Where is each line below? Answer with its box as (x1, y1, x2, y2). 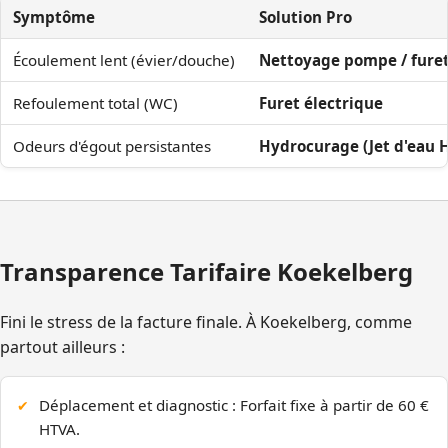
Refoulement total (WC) (13, 92, 178, 113)
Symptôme (13, 6, 95, 27)
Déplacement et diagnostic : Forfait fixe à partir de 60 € (39, 395, 430, 416)
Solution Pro (259, 6, 352, 27)
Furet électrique (259, 92, 383, 113)
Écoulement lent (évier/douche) (13, 49, 235, 70)
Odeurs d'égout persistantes (13, 135, 211, 156)
